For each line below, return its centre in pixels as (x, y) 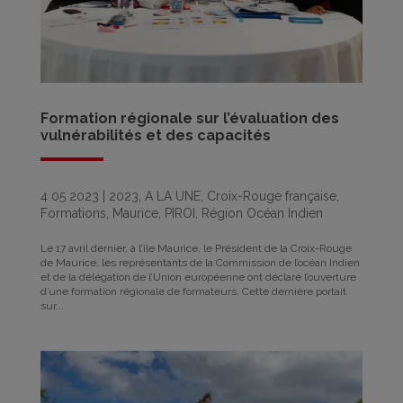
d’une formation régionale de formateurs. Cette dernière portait (193, 291)
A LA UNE (172, 196)
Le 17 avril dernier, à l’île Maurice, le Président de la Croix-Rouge (196, 248)
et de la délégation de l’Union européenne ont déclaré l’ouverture (198, 277)
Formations (73, 213)
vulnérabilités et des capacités (155, 135)
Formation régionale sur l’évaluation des (189, 118)
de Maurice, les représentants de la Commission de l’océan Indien (200, 262)
